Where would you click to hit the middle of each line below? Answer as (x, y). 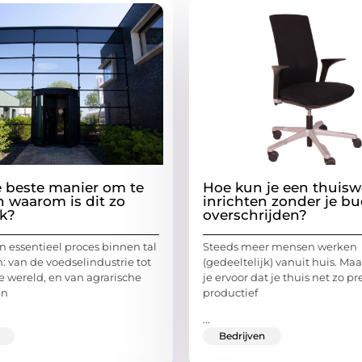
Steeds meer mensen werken (280, 246)
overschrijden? (255, 215)
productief (230, 292)
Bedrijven (242, 336)
